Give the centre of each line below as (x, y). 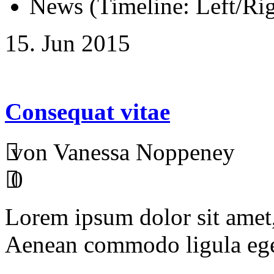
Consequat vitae (87, 111)
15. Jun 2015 (68, 43)
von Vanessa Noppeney (123, 152)
